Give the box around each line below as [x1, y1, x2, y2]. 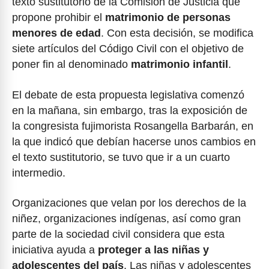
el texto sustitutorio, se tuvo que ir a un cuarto [12, 151, 230, 163]
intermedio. [12, 166, 65, 179]
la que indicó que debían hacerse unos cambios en [12, 135, 256, 148]
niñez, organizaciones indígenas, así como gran [12, 213, 241, 225]
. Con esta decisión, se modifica [101, 27, 253, 39]
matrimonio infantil [131, 58, 228, 70]
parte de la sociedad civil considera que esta [12, 228, 225, 241]
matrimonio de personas [105, 11, 231, 23]
